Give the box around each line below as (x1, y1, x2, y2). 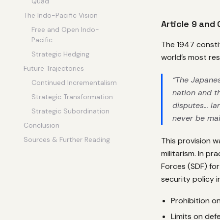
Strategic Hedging (31, 50, 89, 58)
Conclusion (24, 121, 59, 130)
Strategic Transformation (31, 92, 113, 101)
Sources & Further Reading (24, 135, 110, 144)
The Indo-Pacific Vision (24, 11, 98, 20)
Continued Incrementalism (31, 78, 117, 87)
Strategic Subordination (31, 107, 110, 115)
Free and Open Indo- (31, 25, 99, 34)
